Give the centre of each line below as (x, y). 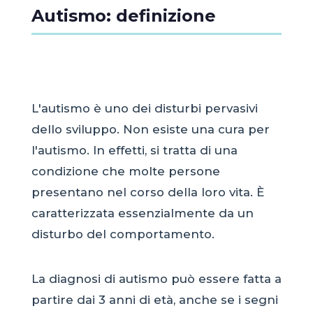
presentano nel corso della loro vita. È (147, 192)
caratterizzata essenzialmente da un (142, 213)
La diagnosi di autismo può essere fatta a (156, 279)
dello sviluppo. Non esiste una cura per (150, 129)
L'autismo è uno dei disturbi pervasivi (144, 108)
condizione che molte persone (125, 171)
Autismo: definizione (123, 15)
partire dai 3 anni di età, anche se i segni (154, 300)
